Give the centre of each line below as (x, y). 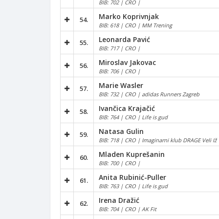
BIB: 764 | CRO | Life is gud (133, 117)
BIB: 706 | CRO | (120, 71)
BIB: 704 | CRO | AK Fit (128, 209)
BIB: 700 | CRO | (120, 163)
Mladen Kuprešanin (132, 154)
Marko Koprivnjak (129, 16)
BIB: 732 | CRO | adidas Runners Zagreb (149, 94)
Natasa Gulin (121, 131)
